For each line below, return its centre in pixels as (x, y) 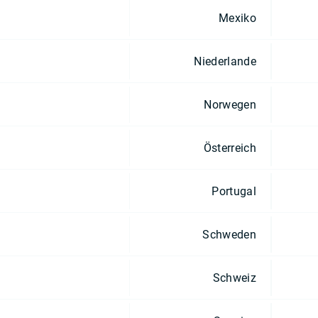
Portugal (234, 191)
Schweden (229, 234)
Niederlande (225, 61)
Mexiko (237, 18)
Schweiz (234, 278)
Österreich (230, 148)
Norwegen (230, 104)
